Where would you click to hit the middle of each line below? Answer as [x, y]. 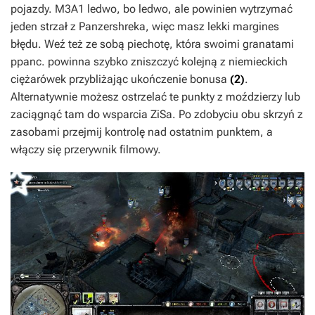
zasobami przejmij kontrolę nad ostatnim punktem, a [142, 132]
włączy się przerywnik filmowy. [86, 150]
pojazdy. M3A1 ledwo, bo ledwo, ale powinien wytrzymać [152, 9]
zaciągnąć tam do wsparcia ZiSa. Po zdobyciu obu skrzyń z [157, 115]
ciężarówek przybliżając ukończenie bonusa [120, 79]
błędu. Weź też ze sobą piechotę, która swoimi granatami [152, 44]
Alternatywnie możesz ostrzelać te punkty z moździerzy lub [155, 97]
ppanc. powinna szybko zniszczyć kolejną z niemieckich [149, 62]
